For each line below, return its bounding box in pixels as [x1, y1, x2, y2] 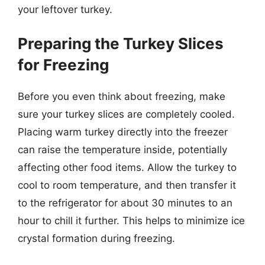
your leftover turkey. [18, 3, 112, 15]
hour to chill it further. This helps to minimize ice [18, 215, 245, 227]
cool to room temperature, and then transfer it [18, 179, 236, 191]
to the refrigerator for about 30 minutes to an [18, 197, 232, 209]
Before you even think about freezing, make [18, 91, 225, 102]
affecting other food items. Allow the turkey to [18, 161, 237, 173]
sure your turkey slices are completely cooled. [18, 108, 235, 120]
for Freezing [18, 56, 109, 74]
